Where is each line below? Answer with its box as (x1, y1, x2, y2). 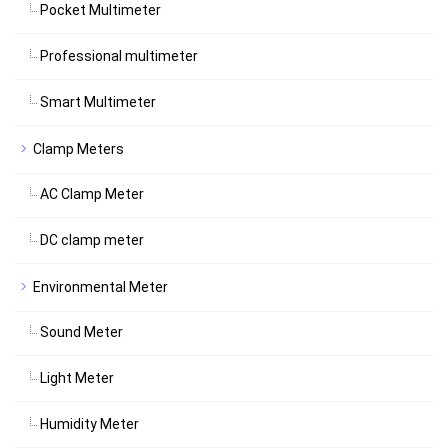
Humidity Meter (40, 416, 139, 432)
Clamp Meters (33, 141, 124, 157)
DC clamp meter (40, 232, 144, 248)
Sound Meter (40, 324, 123, 340)
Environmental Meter (33, 279, 168, 295)
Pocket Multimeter (40, 2, 161, 18)
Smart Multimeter (40, 94, 156, 110)
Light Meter (40, 370, 114, 386)
